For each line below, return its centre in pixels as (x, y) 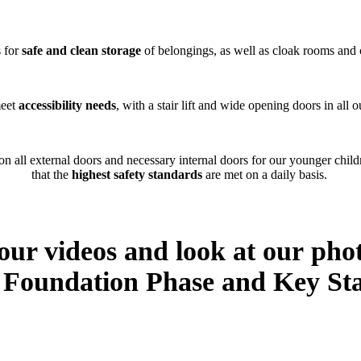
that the (51, 174)
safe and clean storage (81, 50)
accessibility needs (67, 105)
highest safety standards (137, 174)
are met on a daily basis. (266, 174)
